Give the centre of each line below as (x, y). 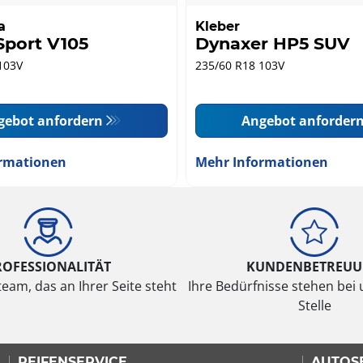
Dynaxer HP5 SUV (273, 43)
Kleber (218, 26)
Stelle (314, 305)
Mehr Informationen (262, 162)
